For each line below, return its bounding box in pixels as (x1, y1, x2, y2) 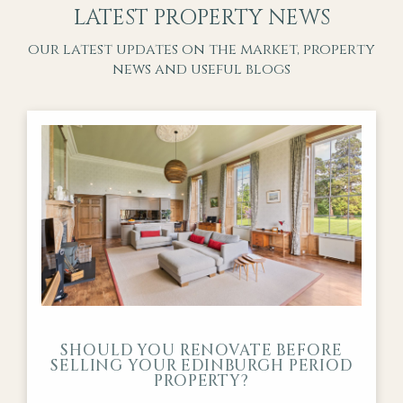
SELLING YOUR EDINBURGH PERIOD (50, 355, 353, 377)
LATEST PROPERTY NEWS (73, 4, 330, 33)
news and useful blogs (112, 59, 291, 80)
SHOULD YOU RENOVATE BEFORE (60, 340, 343, 362)
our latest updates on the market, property (28, 40, 375, 60)
